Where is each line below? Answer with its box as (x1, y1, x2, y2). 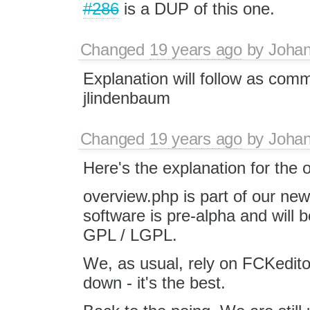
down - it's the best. (82, 273, 226, 293)
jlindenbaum (82, 88, 170, 107)
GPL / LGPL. (82, 226, 177, 245)
